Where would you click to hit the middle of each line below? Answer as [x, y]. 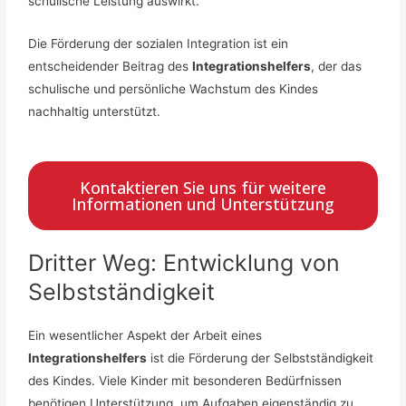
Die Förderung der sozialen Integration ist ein [159, 44]
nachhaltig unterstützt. [95, 112]
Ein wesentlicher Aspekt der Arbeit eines [145, 336]
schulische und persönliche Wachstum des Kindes [174, 89]
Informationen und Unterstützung [203, 204]
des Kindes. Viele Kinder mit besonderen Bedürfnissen [185, 381]
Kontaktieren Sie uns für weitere [203, 188]
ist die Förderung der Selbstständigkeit [261, 358]
